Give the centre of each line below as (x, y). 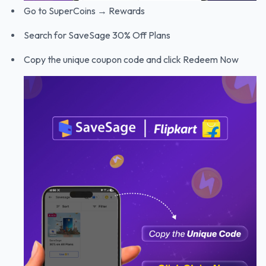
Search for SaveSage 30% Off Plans (97, 35)
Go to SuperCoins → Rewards (84, 11)
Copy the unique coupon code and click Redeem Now (131, 59)
